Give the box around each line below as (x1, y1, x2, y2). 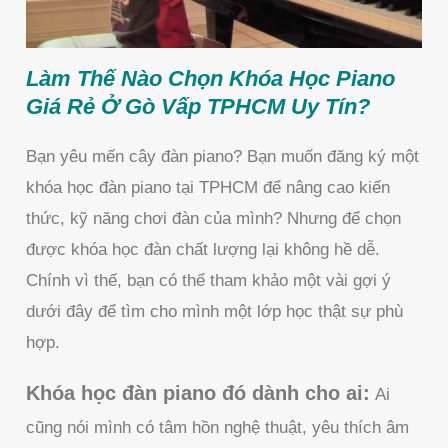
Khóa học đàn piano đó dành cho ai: (26, 381, 371, 404)
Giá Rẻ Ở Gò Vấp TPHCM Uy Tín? (26, 93, 371, 119)
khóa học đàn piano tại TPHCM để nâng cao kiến (26, 177, 391, 197)
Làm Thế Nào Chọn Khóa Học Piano (26, 65, 396, 91)
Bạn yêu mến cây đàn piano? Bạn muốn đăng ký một (26, 146, 420, 166)
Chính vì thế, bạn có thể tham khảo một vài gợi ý (26, 270, 392, 290)
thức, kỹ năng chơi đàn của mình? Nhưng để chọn (26, 208, 402, 228)
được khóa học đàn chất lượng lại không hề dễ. (26, 239, 381, 259)
